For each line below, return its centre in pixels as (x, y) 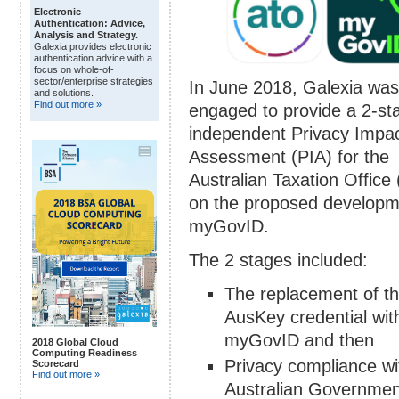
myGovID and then (299, 340)
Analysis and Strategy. (86, 35)
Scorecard (56, 363)
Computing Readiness (85, 352)
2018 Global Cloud (75, 342)
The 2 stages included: (278, 260)
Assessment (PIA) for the (289, 156)
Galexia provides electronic (93, 47)
